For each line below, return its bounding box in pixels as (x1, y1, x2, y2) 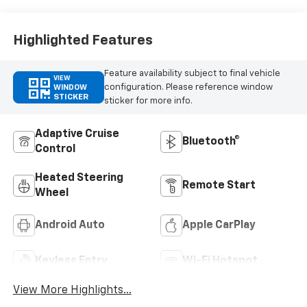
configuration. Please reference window (103, 82, 273, 92)
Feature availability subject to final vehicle (103, 69, 280, 78)
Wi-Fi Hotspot (182, 256, 258, 267)
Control (34, 144, 75, 156)
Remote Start (182, 180, 256, 192)
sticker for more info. (103, 96, 193, 106)
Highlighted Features (12, 33, 153, 47)
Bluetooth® (182, 136, 240, 148)
